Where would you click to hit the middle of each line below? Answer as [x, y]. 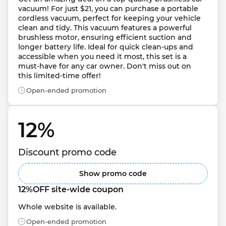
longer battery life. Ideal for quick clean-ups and [107, 47]
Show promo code [113, 174]
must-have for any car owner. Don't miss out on [106, 66]
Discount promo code [67, 152]
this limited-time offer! [60, 75]
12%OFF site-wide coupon [71, 189]
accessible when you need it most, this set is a [103, 56]
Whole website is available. [67, 207]
